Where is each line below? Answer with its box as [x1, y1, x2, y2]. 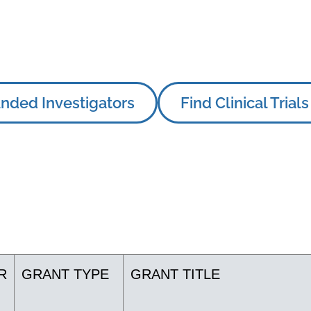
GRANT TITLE [131, 267, 220, 282]
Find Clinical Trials [180, 94, 309, 112]
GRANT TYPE [22, 267, 109, 282]
